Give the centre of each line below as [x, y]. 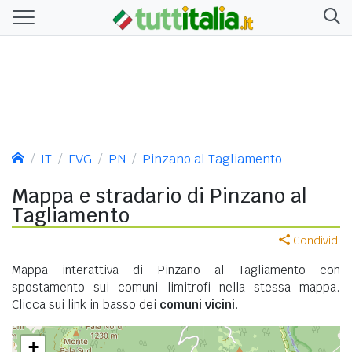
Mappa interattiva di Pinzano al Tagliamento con [176, 269]
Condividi [315, 240]
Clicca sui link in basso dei [86, 304]
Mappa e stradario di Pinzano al [159, 195]
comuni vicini [197, 304]
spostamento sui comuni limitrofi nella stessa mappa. [176, 287]
